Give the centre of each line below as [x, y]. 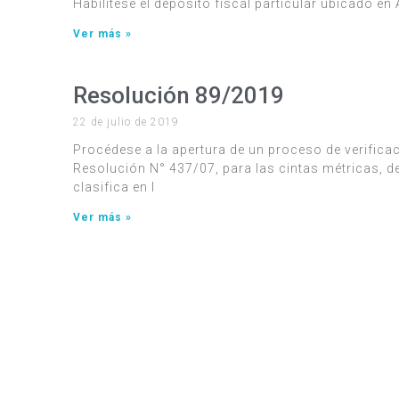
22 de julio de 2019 [126, 122]
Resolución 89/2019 [179, 95]
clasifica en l [114, 187]
